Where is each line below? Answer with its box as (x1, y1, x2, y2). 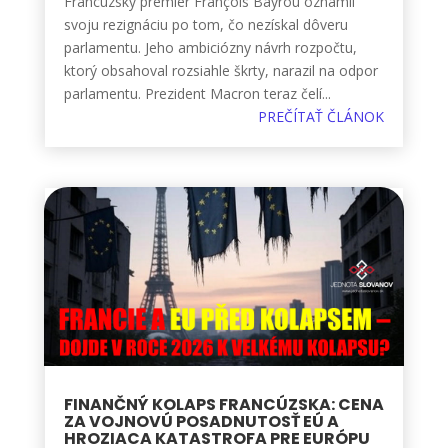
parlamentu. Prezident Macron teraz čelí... (63, 84, 331, 104)
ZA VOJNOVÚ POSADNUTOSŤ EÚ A (63, 410, 339, 434)
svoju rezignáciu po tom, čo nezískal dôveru (63, 15, 348, 35)
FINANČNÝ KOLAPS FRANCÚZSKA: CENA (63, 393, 384, 417)
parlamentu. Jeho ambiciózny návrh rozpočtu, (63, 38, 357, 58)
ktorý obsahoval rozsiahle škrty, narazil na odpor (63, 61, 378, 81)
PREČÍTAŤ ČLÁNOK (258, 107, 385, 127)
